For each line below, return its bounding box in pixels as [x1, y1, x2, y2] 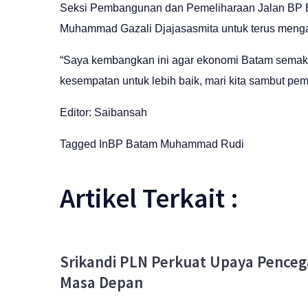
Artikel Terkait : [60, 181, 239, 216]
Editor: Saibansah [60, 107, 147, 119]
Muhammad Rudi [160, 138, 244, 151]
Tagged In [60, 138, 108, 151]
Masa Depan [60, 272, 143, 293]
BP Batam [108, 138, 157, 151]
